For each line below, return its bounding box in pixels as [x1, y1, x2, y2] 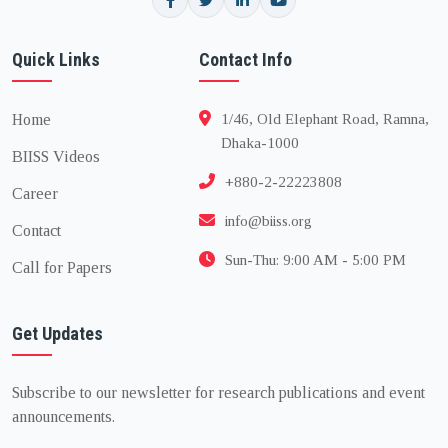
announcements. [12, 408, 115, 425]
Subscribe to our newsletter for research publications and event [12, 384, 425, 401]
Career [12, 185, 58, 202]
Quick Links [12, 49, 100, 70]
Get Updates [12, 323, 103, 344]
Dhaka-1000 [220, 135, 299, 151]
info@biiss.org [224, 213, 312, 229]
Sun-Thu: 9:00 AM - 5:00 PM [224, 252, 406, 268]
